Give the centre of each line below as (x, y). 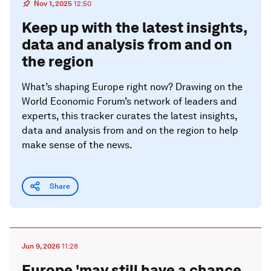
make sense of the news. (77, 145)
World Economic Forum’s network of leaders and (129, 101)
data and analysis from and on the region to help (130, 130)
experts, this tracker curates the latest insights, (129, 116)
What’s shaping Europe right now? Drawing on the (132, 87)
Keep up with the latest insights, (134, 28)
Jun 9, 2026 (41, 246)
